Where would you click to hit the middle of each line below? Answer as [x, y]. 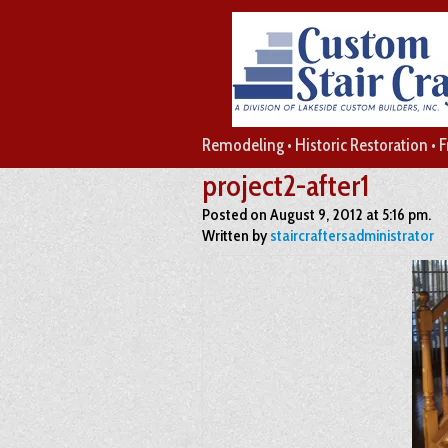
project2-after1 [286, 185]
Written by [236, 235]
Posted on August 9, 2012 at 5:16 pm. [316, 214]
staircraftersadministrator [352, 235]
